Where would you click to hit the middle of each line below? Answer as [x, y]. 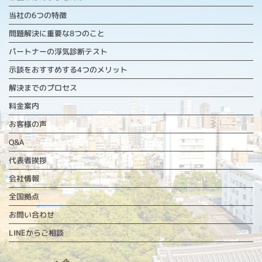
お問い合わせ [32, 214]
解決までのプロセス [43, 87]
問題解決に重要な [39, 33]
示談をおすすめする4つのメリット [68, 69]
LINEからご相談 [36, 232]
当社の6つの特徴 [38, 15]
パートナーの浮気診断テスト [58, 51]
